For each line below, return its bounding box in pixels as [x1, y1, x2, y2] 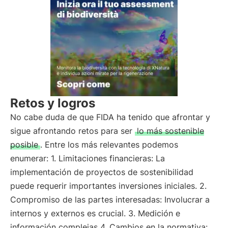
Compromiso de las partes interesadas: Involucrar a [10, 194, 210, 205]
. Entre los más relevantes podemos [40, 139, 178, 150]
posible [10, 139, 38, 150]
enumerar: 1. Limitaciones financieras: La [10, 153, 165, 163]
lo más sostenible [137, 126, 204, 136]
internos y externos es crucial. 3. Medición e [10, 208, 180, 218]
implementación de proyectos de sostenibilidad [10, 167, 193, 177]
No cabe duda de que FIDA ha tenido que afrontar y [10, 112, 210, 122]
